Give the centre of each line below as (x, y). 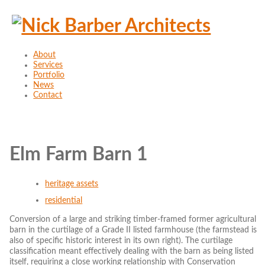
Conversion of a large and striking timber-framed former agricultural (133, 219)
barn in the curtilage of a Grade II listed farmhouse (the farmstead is (133, 230)
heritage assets (72, 183)
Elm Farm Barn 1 (79, 155)
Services (48, 65)
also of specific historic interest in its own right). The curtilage (121, 241)
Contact (48, 95)
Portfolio (49, 75)
